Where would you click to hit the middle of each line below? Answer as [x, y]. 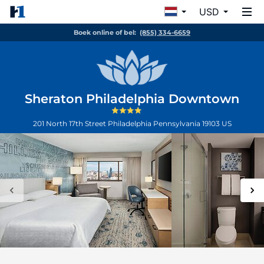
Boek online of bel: [105, 32]
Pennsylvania [177, 123]
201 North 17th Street [70, 123]
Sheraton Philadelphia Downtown [132, 99]
